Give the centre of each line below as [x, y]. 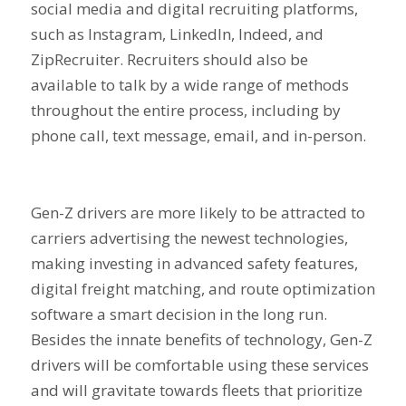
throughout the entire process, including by [185, 110]
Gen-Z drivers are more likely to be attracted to [198, 212]
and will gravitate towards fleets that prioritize [196, 390]
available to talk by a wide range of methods [189, 84]
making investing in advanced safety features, [194, 263]
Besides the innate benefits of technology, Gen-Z [201, 339]
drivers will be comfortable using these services [199, 364]
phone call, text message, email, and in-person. [200, 135]
